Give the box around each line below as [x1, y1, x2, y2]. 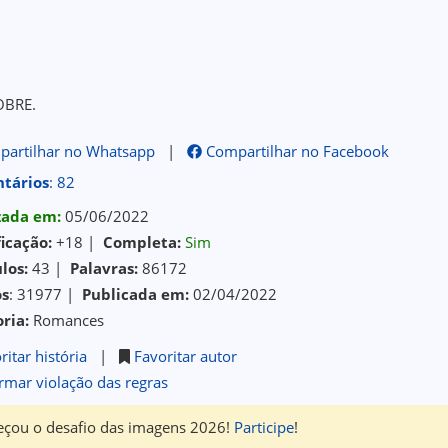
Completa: [103, 232, 182, 252]
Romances [29, 310, 105, 330]
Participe [234, 417, 295, 437]
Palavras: [70, 258, 139, 278]
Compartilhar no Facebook [202, 141, 390, 161]
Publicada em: [82, 284, 190, 304]
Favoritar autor [134, 346, 238, 366]
